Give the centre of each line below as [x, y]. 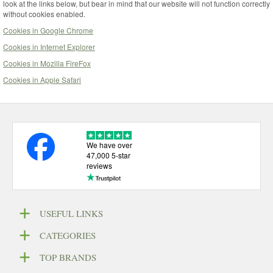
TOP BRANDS [68, 257]
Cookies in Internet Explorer [49, 47]
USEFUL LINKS [71, 213]
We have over [109, 144]
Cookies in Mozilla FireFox [47, 63]
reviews [99, 165]
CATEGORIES [68, 235]
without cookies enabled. [44, 14]
